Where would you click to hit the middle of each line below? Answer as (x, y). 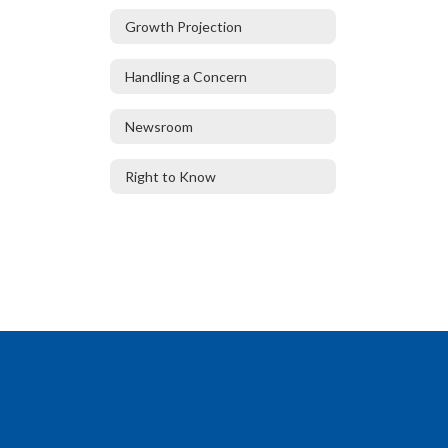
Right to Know (170, 176)
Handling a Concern (186, 76)
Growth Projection (183, 26)
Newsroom (159, 126)
